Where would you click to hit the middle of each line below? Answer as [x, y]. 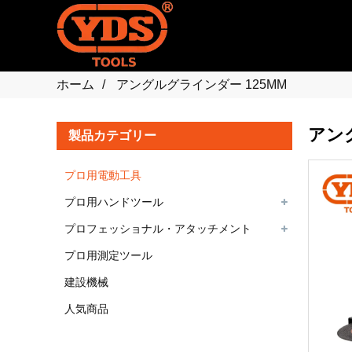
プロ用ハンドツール [114, 202]
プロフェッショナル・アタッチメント [158, 229]
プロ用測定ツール [108, 255]
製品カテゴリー [112, 136]
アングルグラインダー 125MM [202, 84]
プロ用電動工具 [103, 175]
